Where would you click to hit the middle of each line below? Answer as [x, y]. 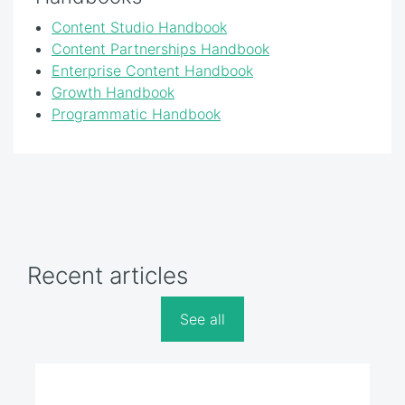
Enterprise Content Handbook [152, 70]
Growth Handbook [113, 92]
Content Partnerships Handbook [160, 48]
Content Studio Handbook [139, 27]
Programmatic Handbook [136, 113]
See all [202, 320]
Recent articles [108, 275]
